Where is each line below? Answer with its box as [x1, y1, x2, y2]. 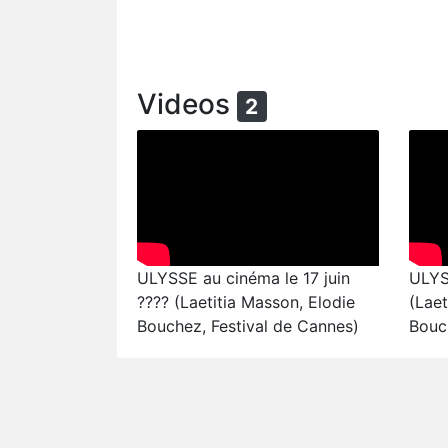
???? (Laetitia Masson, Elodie [137, 292, 355, 313]
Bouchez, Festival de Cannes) [137, 316, 359, 337]
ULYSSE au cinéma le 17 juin [137, 268, 350, 289]
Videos [137, 87, 237, 121]
